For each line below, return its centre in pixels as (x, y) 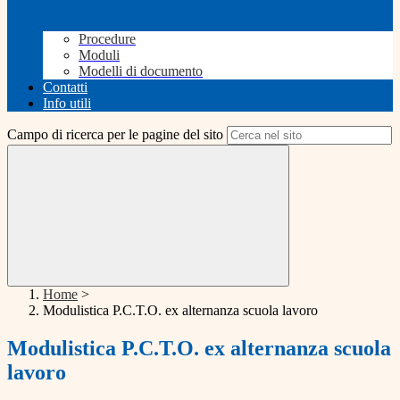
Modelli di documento (141, 71)
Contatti (65, 87)
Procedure (107, 39)
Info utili (67, 104)
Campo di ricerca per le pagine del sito (115, 135)
